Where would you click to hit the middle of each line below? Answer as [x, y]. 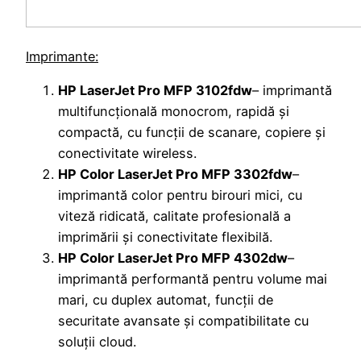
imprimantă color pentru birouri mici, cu [180, 195]
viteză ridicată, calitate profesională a [174, 216]
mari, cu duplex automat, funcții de [166, 300]
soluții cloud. [97, 342]
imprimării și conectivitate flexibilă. [165, 237]
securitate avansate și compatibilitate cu [183, 321]
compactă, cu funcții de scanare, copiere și [192, 133]
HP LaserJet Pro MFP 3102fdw [155, 91]
